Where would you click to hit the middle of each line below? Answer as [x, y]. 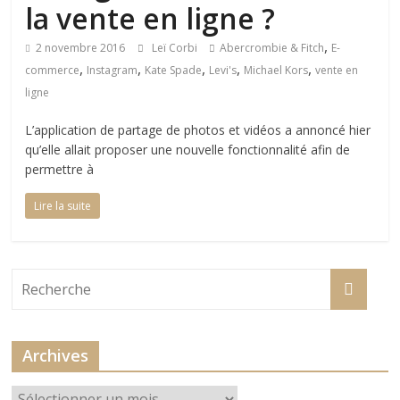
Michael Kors [276, 70]
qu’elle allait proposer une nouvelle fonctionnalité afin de [188, 150]
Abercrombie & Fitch [272, 48]
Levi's [223, 70]
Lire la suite [63, 206]
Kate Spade [174, 70]
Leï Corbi [176, 48]
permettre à [60, 169]
